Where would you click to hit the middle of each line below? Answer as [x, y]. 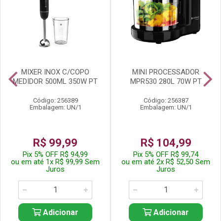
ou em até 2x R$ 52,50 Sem [166, 162]
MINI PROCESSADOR [166, 72]
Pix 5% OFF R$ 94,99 [55, 154]
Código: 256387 [166, 100]
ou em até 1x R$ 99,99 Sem [55, 162]
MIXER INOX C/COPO [55, 72]
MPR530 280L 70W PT [166, 81]
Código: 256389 [55, 100]
